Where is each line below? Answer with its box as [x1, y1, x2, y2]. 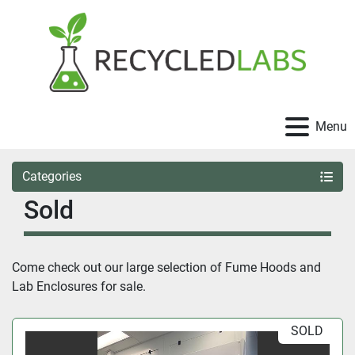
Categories [22, 169, 82, 184]
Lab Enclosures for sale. [12, 279, 146, 294]
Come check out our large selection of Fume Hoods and [12, 260, 321, 275]
